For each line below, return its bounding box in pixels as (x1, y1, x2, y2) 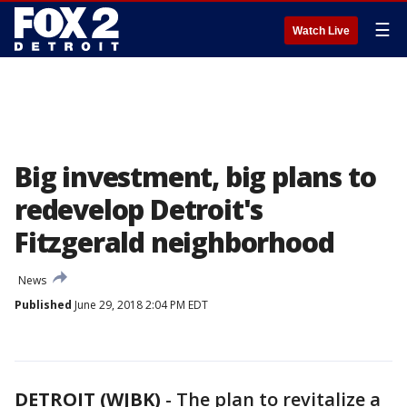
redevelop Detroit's (15, 191, 263, 228)
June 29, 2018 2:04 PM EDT (72, 297, 208, 313)
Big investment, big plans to (15, 158, 376, 195)
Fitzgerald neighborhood (15, 223, 334, 261)
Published (15, 297, 72, 313)
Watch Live (293, 25, 350, 37)
